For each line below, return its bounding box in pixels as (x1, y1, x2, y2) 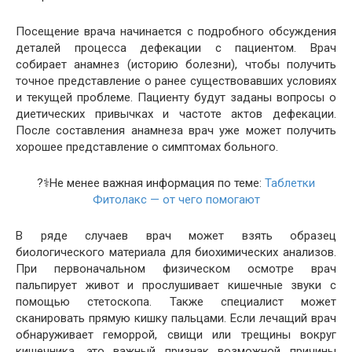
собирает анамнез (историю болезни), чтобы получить (16, 57, 336, 71)
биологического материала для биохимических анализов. (16, 244, 336, 259)
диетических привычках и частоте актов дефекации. (16, 106, 336, 121)
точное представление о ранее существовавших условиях (16, 73, 336, 88)
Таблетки (265, 175, 315, 190)
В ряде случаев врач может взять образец (16, 228, 336, 243)
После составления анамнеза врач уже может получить (16, 123, 336, 137)
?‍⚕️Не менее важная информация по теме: (37, 175, 265, 190)
